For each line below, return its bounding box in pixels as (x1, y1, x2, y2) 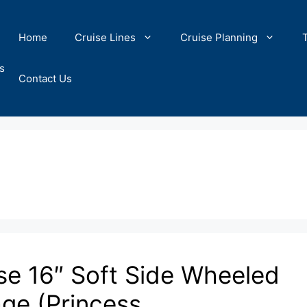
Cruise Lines (75, 31, 136, 44)
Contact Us (19, 72, 72, 85)
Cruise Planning (180, 31, 258, 44)
